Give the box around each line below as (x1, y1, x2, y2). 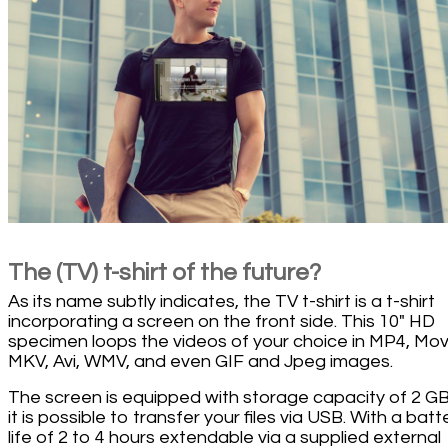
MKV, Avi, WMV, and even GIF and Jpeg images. (8, 351, 393, 371)
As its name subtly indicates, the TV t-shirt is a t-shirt (8, 291, 435, 311)
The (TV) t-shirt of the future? (8, 259, 321, 285)
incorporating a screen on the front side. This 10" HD (8, 311, 435, 331)
